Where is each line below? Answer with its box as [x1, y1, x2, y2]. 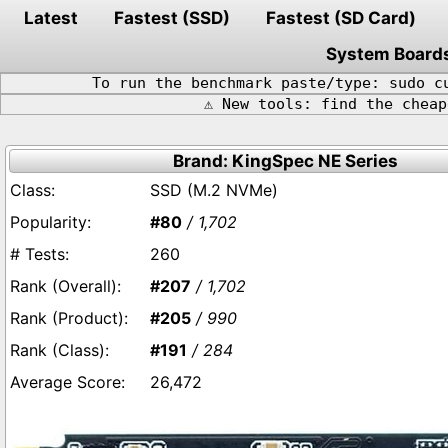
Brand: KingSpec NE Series [172, 151, 398, 171]
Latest [24, 8, 78, 28]
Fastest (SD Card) [266, 8, 416, 28]
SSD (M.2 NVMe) [150, 180, 278, 200]
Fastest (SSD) [114, 8, 230, 28]
